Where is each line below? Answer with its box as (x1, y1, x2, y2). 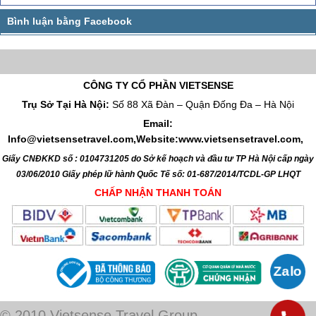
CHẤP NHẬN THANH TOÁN (95, 186, 221, 198)
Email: (143, 117, 173, 129)
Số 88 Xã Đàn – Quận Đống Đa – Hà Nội (112, 98, 294, 110)
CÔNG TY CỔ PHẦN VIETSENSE (83, 79, 233, 91)
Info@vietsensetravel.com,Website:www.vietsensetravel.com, (7, 133, 306, 145)
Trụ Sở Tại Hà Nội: (22, 98, 112, 110)
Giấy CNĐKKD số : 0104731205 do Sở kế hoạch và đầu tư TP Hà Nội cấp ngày (2, 153, 314, 164)
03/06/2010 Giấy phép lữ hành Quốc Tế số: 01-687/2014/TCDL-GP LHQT (16, 169, 300, 179)
